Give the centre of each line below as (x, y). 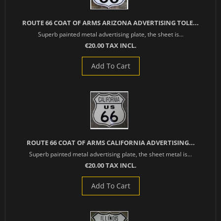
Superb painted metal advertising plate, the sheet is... (110, 34)
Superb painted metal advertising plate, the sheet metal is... (110, 154)
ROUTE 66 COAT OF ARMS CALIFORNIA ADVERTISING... (110, 143)
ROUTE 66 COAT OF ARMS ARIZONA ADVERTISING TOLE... (110, 23)
